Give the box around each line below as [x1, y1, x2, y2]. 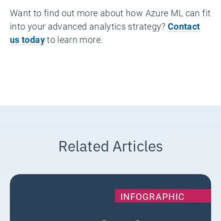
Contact [168, 20, 200, 32]
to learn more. [44, 34, 103, 45]
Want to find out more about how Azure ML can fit [10, 7, 211, 19]
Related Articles [58, 134, 163, 155]
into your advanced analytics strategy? [10, 20, 168, 32]
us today [10, 34, 45, 45]
